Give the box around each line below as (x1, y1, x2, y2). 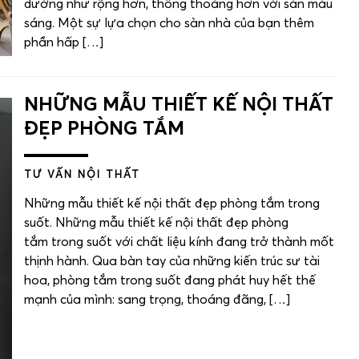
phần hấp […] (24, 36, 103, 50)
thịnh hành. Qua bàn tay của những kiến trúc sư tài (24, 255, 320, 268)
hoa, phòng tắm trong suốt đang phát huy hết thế (24, 274, 316, 288)
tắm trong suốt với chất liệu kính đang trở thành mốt (24, 236, 334, 249)
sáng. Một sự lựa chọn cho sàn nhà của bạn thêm (24, 17, 314, 30)
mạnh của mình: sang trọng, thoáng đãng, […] (24, 293, 290, 307)
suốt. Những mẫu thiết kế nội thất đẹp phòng (24, 216, 288, 230)
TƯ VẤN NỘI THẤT (24, 170, 140, 181)
